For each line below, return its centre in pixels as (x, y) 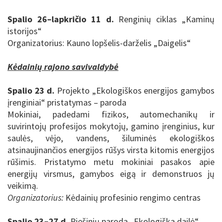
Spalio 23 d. (31, 91)
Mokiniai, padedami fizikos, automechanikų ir (111, 114)
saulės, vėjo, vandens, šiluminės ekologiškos (111, 138)
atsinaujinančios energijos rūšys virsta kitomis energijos (111, 150)
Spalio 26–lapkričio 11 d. (63, 19)
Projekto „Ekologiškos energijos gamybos (135, 91)
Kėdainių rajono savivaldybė (63, 66)
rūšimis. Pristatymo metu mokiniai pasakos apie (111, 162)
